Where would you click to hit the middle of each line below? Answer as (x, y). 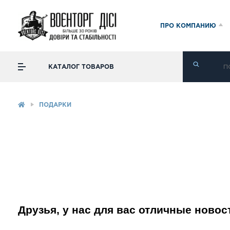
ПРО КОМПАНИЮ (188, 26)
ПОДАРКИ (55, 105)
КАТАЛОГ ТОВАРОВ (81, 67)
